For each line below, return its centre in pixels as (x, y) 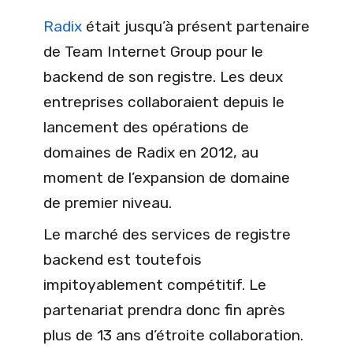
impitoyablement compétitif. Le (155, 285)
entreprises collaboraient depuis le (164, 102)
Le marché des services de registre (167, 235)
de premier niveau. (108, 203)
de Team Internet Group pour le (153, 52)
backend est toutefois (123, 260)
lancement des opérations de (146, 128)
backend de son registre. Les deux (163, 77)
